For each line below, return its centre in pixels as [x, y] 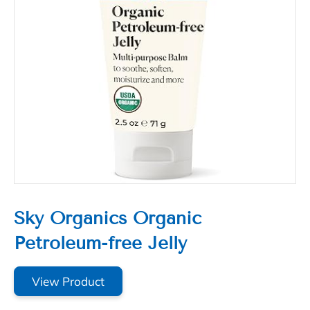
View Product [68, 281]
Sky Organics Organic [108, 218]
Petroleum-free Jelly [100, 243]
